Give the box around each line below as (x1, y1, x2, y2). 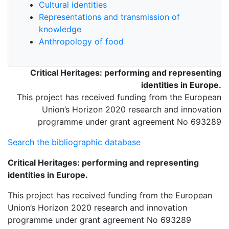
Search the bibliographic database (8, 137, 141, 148)
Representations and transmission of (39, 12, 180, 22)
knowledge (39, 24, 81, 35)
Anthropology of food (39, 36, 124, 47)
